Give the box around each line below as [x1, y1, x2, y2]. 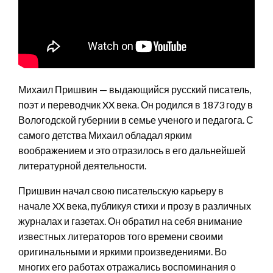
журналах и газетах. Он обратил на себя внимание [18, 214, 243, 227]
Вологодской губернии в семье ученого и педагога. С [18, 113, 253, 126]
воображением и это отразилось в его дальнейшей [18, 144, 246, 156]
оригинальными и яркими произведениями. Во [18, 245, 227, 257]
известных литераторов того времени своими [18, 230, 223, 242]
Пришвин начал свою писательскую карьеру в [18, 184, 224, 196]
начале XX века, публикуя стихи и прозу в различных [18, 199, 251, 211]
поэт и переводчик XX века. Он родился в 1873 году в [18, 98, 253, 110]
